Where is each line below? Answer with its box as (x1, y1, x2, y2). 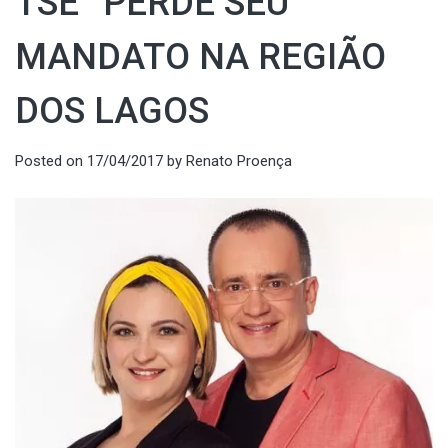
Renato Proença (186, 152, 292, 170)
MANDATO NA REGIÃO (15, 36, 386, 78)
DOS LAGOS (15, 90, 209, 132)
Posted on (15, 152, 87, 170)
